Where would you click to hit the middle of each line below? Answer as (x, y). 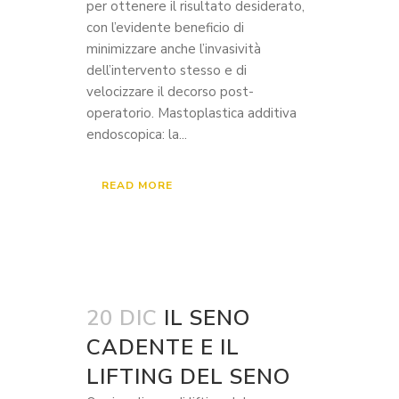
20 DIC (122, 318)
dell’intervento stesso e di (167, 70)
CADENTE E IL (163, 347)
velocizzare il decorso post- (170, 92)
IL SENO (207, 318)
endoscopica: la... (137, 134)
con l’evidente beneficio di (165, 28)
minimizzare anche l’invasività (174, 49)
